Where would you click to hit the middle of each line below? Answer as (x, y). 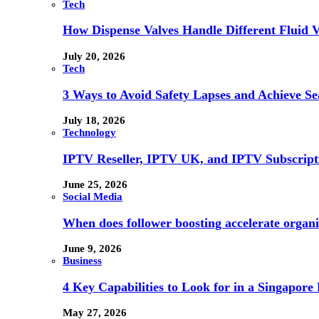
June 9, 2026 (92, 249)
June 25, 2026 (95, 185)
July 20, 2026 (94, 56)
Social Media (93, 197)
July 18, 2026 (94, 121)
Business (82, 261)
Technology (89, 133)
